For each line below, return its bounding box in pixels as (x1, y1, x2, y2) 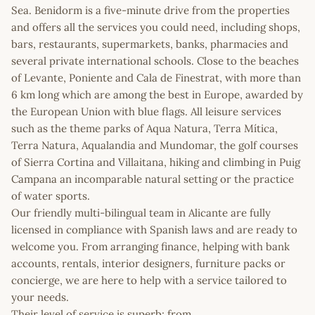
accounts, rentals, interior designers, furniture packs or (11, 256, 285, 270)
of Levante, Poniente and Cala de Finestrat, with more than (11, 70, 301, 84)
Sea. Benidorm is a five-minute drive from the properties (11, 3, 290, 17)
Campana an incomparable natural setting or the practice (11, 172, 294, 186)
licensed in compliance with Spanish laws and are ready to (11, 222, 297, 236)
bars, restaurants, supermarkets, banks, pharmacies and (11, 37, 288, 51)
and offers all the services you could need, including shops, (11, 20, 300, 34)
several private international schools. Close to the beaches (11, 53, 299, 67)
